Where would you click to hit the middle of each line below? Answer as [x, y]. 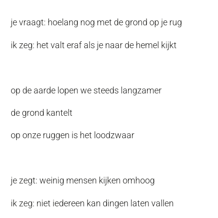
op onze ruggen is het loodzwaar [73, 135]
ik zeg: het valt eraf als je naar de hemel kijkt [94, 45]
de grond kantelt [42, 113]
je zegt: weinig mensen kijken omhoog [83, 181]
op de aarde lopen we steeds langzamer [86, 90]
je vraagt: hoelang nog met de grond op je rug [97, 22]
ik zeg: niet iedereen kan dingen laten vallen [92, 203]
